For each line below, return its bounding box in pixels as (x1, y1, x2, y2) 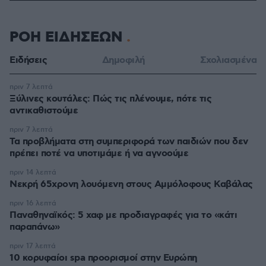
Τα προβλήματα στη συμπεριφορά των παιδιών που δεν (9, 135, 248, 148)
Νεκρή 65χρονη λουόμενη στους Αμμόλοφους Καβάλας (9, 178, 253, 191)
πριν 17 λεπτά (9, 242, 56, 251)
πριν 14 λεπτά (9, 168, 56, 177)
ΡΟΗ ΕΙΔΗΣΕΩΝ (9, 28, 126, 47)
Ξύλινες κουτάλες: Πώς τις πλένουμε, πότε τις (9, 93, 211, 105)
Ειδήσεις (9, 54, 47, 66)
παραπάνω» (9, 221, 60, 233)
